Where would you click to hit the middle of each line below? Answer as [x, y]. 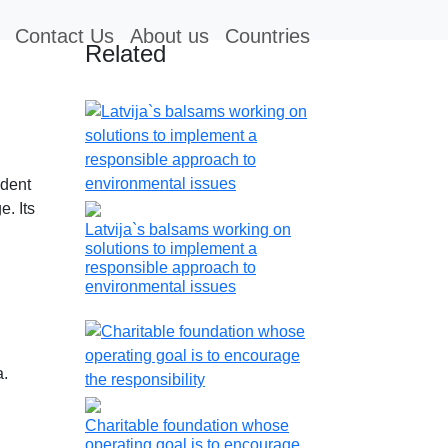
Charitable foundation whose [187, 425]
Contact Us [64, 36]
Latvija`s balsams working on [188, 229]
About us [169, 36]
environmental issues [160, 286]
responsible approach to [170, 267]
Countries [267, 36]
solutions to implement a [171, 248]
